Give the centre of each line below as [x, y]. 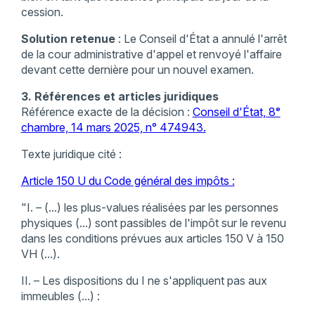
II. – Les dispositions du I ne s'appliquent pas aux [144, 281]
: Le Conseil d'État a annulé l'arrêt [201, 39]
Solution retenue [68, 39]
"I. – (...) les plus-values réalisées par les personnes [149, 208]
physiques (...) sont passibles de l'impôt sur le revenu [153, 223]
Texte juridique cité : [71, 154]
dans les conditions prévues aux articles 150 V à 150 [152, 239]
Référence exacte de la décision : [107, 112]
